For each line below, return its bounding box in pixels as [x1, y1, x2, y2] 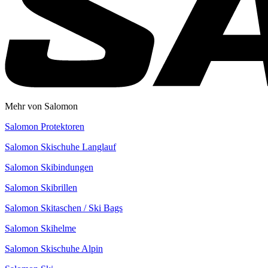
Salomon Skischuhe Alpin [5, 243, 103, 254]
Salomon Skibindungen [5, 162, 93, 173]
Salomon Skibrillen [5, 182, 77, 193]
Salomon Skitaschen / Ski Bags [5, 203, 123, 214]
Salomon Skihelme [5, 223, 76, 234]
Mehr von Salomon [5, 101, 78, 112]
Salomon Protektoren [5, 121, 84, 132]
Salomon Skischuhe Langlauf [5, 142, 116, 153]
